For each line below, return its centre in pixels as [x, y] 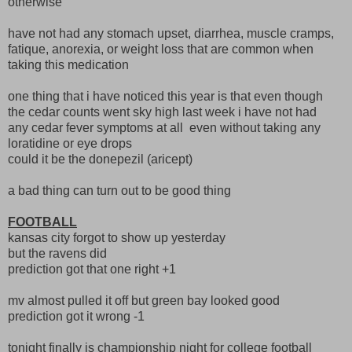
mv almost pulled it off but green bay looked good [144, 300]
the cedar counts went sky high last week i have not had [162, 112]
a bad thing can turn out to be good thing [119, 190]
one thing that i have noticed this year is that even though [165, 96]
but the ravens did [57, 253]
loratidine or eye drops [70, 143]
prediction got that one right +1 [92, 269]
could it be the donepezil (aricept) [100, 159]
